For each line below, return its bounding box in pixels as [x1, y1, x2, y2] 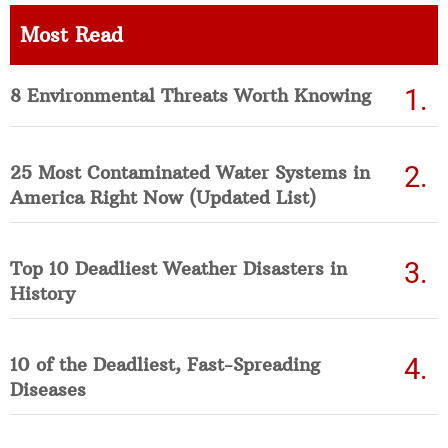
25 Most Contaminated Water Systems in [10, 160, 370, 184]
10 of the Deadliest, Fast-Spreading [10, 352, 320, 376]
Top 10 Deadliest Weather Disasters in [10, 256, 347, 280]
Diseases [10, 377, 86, 401]
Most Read [20, 21, 123, 47]
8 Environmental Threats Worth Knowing [10, 83, 371, 107]
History [10, 281, 75, 305]
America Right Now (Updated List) [10, 185, 316, 209]
